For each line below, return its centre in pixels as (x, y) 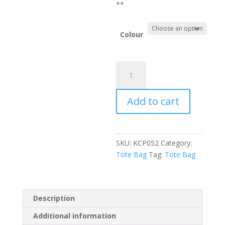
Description (54, 198)
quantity (129, 101)
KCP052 (146, 143)
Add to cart (153, 101)
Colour (132, 34)
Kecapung (132, 67)
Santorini (130, 78)
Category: (177, 143)
